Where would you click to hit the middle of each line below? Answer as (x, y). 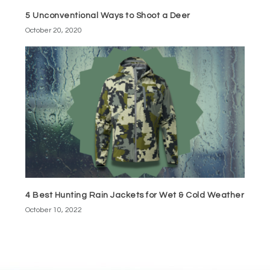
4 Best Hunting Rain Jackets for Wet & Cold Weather (135, 195)
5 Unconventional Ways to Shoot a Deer (108, 15)
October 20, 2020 (54, 30)
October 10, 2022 (54, 210)
